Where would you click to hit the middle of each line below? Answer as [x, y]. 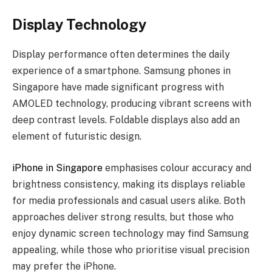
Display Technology [79, 25]
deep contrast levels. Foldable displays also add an [126, 120]
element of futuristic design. [77, 137]
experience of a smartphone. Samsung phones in [121, 71]
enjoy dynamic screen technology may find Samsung [131, 233]
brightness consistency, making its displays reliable [129, 184]
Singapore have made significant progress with [118, 87]
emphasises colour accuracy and [177, 168]
